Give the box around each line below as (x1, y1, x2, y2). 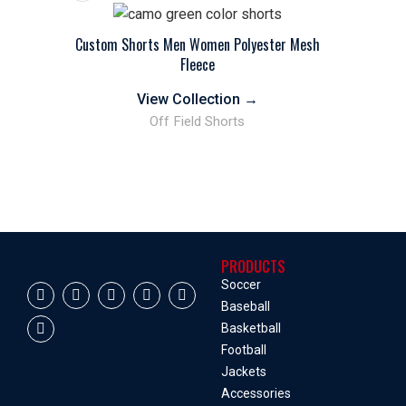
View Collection (136, 91, 244, 109)
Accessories (221, 386, 291, 401)
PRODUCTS (221, 256, 285, 277)
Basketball (221, 321, 281, 335)
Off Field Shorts (150, 113, 245, 130)
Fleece (179, 53, 215, 76)
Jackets (221, 364, 266, 379)
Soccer (221, 277, 261, 292)
